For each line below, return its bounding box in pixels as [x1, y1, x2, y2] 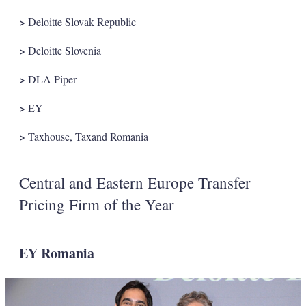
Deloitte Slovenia [25, 42, 101, 57]
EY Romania [18, 242, 94, 263]
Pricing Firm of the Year [18, 193, 174, 214]
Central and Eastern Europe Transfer [18, 171, 251, 193]
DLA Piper [25, 71, 76, 86]
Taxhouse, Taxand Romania [25, 128, 148, 143]
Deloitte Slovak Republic [25, 14, 136, 29]
